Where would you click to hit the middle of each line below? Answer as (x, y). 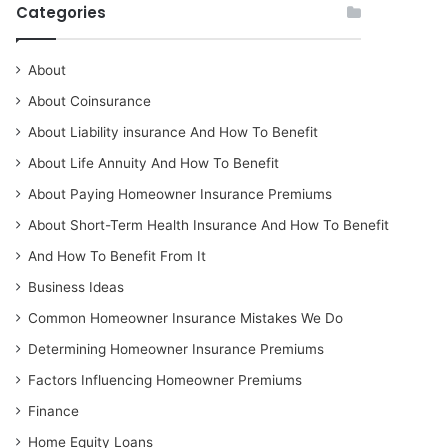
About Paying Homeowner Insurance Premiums (180, 194)
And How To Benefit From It (117, 256)
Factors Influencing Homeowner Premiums (165, 380)
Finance (54, 411)
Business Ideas (76, 287)
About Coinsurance (90, 101)
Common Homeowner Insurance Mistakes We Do (186, 318)
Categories (61, 12)
